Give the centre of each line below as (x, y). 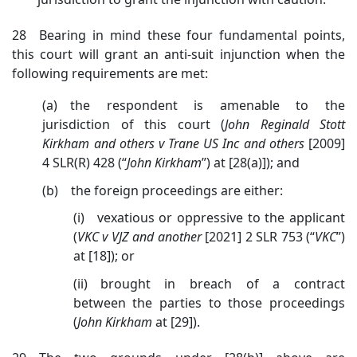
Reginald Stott (303, 124)
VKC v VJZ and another (139, 237)
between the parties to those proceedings (209, 302)
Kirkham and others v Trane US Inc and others (175, 143)
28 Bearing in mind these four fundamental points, (178, 35)
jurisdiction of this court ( (134, 124)
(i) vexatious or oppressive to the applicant (209, 218)
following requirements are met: (110, 73)
